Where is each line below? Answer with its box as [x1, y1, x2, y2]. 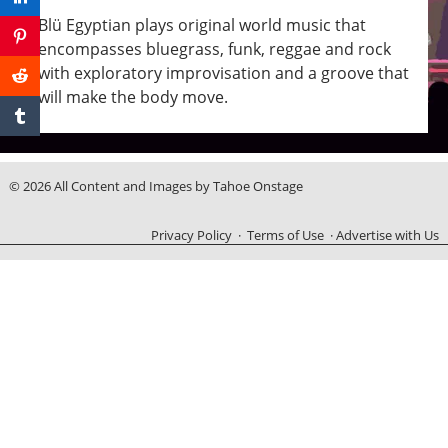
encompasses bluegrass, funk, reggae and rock [37, 37, 391, 60]
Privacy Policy [151, 226, 233, 245]
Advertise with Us [336, 226, 440, 245]
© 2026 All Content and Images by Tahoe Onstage [8, 177, 303, 196]
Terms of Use [247, 226, 325, 245]
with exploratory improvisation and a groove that [37, 61, 409, 84]
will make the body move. [37, 85, 228, 108]
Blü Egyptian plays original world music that [37, 13, 366, 36]
